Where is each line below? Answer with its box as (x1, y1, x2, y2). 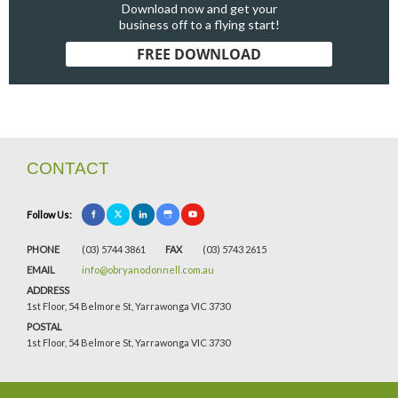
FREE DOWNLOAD (137, 44, 261, 64)
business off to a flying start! (118, 16, 280, 32)
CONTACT (27, 158, 109, 178)
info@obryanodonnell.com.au (82, 263, 214, 275)
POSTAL (27, 320, 62, 332)
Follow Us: (27, 209, 72, 221)
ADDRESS (27, 283, 69, 296)
